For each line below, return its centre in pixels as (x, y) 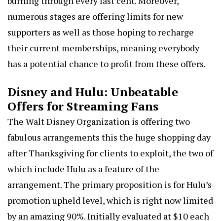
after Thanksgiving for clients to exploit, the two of (110, 153)
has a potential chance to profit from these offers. (107, 63)
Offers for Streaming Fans (83, 106)
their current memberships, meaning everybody (103, 48)
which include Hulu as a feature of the (83, 168)
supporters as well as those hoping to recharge (101, 32)
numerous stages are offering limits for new (95, 16)
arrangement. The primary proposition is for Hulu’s (110, 184)
